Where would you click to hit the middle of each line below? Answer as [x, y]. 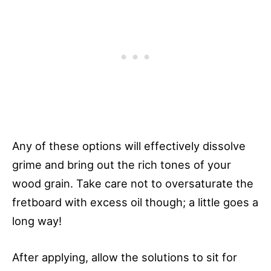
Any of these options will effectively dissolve [129, 145]
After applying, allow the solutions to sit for [125, 257]
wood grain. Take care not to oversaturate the [133, 183]
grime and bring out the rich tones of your [122, 164]
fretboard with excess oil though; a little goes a [135, 202]
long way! [37, 220]
